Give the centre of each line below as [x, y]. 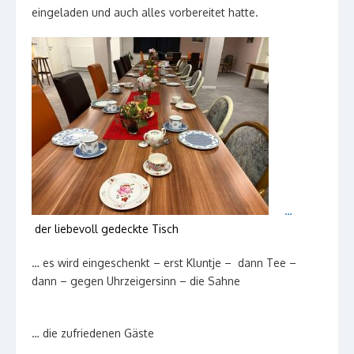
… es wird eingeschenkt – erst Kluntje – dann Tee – [164, 262]
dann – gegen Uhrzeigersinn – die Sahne [175, 281]
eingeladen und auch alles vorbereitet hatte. [145, 12]
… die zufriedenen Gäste [93, 333]
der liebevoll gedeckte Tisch [107, 228]
